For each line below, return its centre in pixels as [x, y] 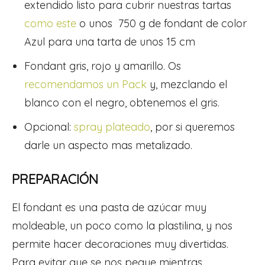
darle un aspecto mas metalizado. [108, 145]
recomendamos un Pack [85, 84]
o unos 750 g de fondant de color [161, 23]
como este [50, 23]
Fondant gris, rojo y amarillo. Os [103, 66]
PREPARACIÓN [55, 179]
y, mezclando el [187, 84]
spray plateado [112, 127]
